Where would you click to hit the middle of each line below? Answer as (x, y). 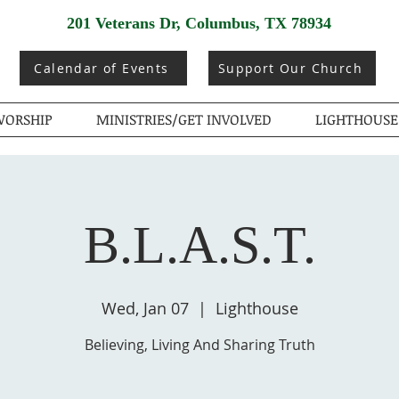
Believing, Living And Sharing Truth (199, 345)
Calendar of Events (102, 68)
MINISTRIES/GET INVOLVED (183, 119)
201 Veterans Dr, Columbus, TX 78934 (199, 23)
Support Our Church (290, 68)
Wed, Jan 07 (145, 308)
